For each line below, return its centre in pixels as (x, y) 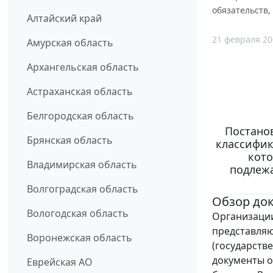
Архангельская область (83, 67)
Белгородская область (80, 116)
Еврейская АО (60, 262)
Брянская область (70, 140)
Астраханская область (80, 92)
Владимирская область (82, 165)
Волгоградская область (83, 189)
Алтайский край (64, 19)
